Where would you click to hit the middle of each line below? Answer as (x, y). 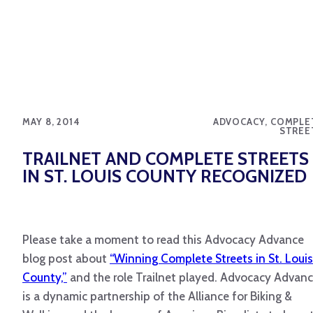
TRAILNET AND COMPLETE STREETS (166, 159)
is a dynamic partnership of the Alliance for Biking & (157, 297)
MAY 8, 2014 (52, 122)
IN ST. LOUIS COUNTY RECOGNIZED (165, 176)
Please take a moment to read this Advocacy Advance (163, 240)
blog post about (66, 259)
